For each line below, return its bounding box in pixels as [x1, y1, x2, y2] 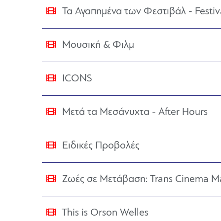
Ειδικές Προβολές [60, 141, 140, 151]
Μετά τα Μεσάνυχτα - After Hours [60, 107, 208, 117]
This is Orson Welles [60, 208, 149, 218]
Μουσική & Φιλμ [60, 40, 135, 50]
